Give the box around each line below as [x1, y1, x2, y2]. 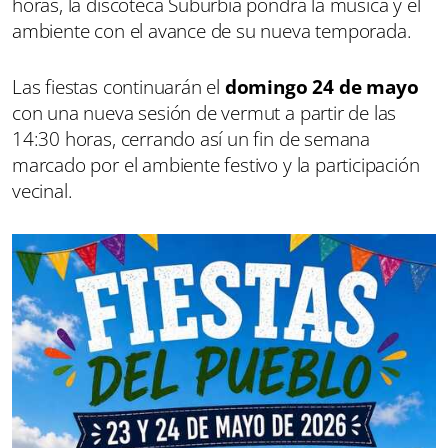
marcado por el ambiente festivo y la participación [12, 151, 420, 178]
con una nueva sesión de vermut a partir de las [12, 99, 397, 126]
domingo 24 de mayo [224, 73, 419, 100]
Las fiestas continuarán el [12, 73, 225, 100]
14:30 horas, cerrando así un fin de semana [12, 125, 371, 152]
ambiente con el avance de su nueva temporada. [12, 17, 412, 44]
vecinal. [12, 177, 73, 204]
